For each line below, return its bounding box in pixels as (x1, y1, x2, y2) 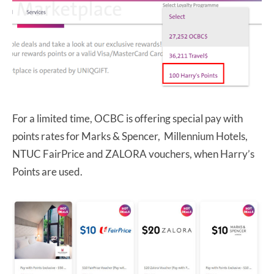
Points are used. (12, 165, 84, 179)
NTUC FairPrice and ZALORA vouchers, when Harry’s (12, 147, 254, 161)
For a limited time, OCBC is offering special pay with (12, 112, 243, 125)
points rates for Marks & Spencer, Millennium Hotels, (12, 130, 248, 143)
